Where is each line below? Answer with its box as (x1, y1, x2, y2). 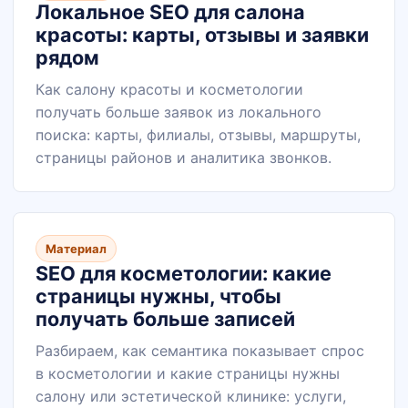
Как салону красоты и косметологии (36, 80, 303, 98)
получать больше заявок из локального (36, 103, 321, 121)
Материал (46, 241, 107, 256)
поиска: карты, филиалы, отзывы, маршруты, (36, 126, 361, 144)
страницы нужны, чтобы (36, 284, 281, 308)
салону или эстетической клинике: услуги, (36, 387, 346, 405)
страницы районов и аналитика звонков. (36, 148, 331, 167)
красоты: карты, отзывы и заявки (36, 23, 369, 46)
